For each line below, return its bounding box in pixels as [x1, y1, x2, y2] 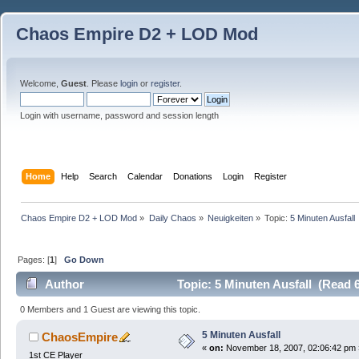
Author [45, 277, 85, 292]
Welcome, [20, 79, 61, 88]
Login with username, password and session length [20, 111, 219, 120]
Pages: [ [18, 254, 50, 264]
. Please [87, 79, 120, 88]
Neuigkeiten [207, 212, 253, 223]
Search [89, 171, 118, 181]
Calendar [127, 171, 163, 181]
